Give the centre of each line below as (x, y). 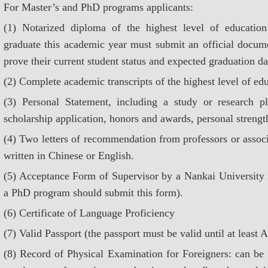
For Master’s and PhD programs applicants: (98, 7)
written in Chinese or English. (69, 156)
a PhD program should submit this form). (93, 193)
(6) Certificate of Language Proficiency (89, 213)
